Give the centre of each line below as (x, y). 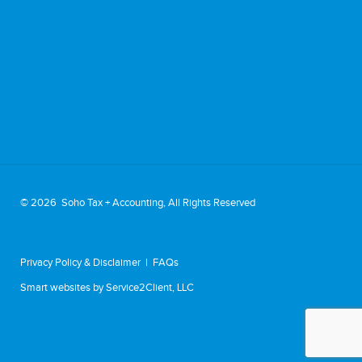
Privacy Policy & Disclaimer (80, 262)
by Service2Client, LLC (142, 287)
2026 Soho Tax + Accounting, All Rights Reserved (143, 202)
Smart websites (55, 287)
